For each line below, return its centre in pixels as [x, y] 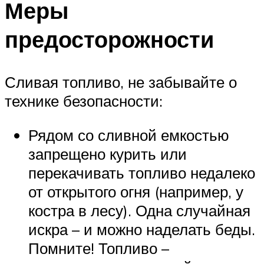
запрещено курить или [108, 154]
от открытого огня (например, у [136, 191]
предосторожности [109, 39]
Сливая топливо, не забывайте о [121, 82]
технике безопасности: [84, 101]
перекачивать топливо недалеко [142, 172]
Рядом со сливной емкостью [129, 135]
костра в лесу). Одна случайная [139, 210]
